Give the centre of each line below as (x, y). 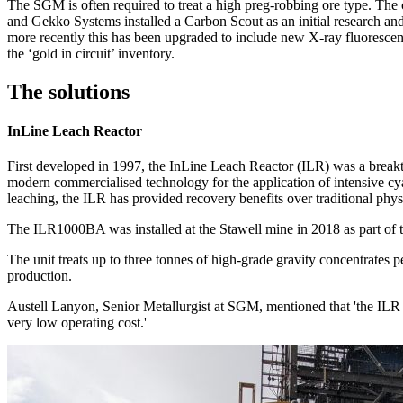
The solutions (68, 91)
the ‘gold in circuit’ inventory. (91, 53)
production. (40, 276)
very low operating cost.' (77, 323)
